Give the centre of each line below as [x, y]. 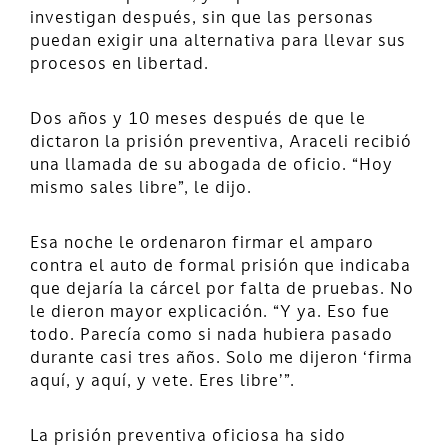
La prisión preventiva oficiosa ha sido [188, 436]
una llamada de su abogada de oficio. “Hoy [211, 165]
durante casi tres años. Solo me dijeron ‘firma [221, 358]
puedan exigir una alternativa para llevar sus [218, 41]
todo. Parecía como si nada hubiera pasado [211, 335]
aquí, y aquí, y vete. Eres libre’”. [162, 381]
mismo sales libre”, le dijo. [141, 188]
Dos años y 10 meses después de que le [198, 119]
